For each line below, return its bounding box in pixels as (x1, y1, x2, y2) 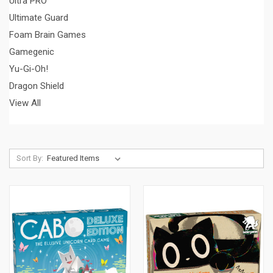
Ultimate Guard (9, 12, 68, 23)
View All (9, 97, 41, 108)
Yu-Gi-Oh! (9, 63, 48, 74)
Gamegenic (9, 46, 54, 57)
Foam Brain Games (9, 29, 86, 40)
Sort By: (16, 153, 43, 163)
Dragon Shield (9, 80, 64, 91)
